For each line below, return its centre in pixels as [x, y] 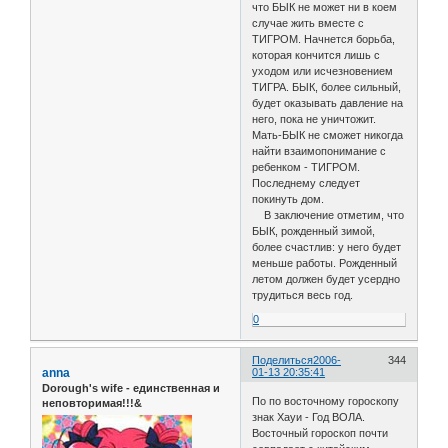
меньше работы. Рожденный [325, 262]
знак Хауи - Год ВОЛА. [309, 417]
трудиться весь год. [303, 294]
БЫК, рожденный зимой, [314, 230]
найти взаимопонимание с [319, 150]
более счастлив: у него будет [327, 246]
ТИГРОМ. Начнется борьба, [324, 38]
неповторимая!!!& [92, 402]
